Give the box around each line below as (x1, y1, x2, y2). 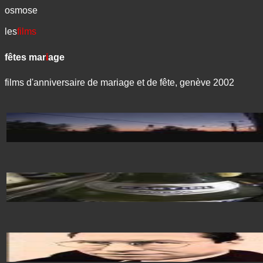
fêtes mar (5, 52, 46, 62)
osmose (5, 5, 38, 15)
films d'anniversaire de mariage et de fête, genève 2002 (5, 77, 234, 87)
